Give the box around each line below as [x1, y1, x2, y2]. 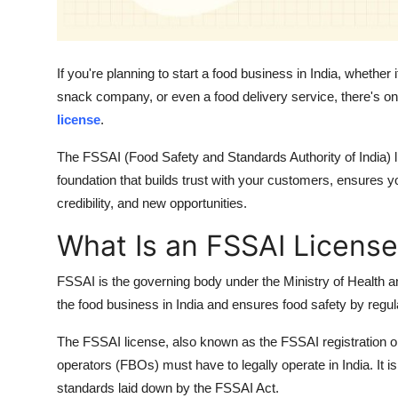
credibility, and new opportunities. [57, 195, 247, 211]
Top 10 [13, 93, 59, 111]
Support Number [13, 6, 126, 24]
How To [13, 50, 66, 68]
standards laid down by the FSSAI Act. [57, 379, 279, 395]
